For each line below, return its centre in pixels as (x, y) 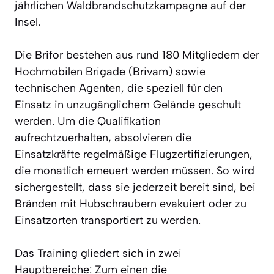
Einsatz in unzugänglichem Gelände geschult (128, 104)
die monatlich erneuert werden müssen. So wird (135, 170)
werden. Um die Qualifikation (88, 121)
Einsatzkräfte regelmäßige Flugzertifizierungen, (134, 154)
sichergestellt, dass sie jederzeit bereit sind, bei (135, 187)
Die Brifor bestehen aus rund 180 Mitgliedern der (137, 55)
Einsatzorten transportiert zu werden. (108, 220)
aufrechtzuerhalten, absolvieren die (103, 137)
